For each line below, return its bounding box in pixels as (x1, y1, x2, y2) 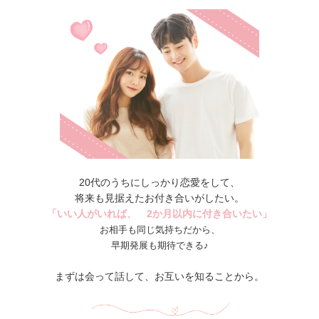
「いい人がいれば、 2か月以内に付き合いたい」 (47, 208, 272, 219)
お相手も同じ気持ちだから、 (99, 224, 220, 235)
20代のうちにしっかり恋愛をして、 (79, 177, 240, 188)
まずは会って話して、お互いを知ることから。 (55, 271, 264, 282)
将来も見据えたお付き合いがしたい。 (75, 192, 244, 204)
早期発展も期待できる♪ (110, 240, 209, 251)
